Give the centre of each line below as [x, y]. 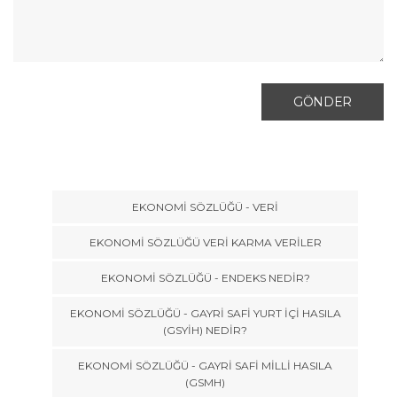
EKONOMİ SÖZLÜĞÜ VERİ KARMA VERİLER [205, 242]
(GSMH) [205, 382]
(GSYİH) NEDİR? [205, 330]
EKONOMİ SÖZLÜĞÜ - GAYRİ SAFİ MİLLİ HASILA [205, 365]
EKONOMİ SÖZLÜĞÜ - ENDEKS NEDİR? [205, 277]
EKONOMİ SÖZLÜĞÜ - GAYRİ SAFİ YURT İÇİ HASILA [205, 313]
